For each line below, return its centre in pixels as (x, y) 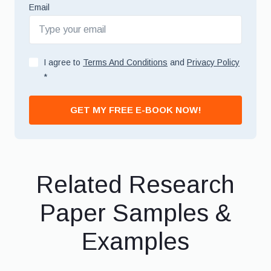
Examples (135, 241)
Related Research (135, 184)
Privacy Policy (213, 62)
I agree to (63, 62)
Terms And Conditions (125, 62)
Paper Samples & (135, 213)
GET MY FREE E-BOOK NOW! (135, 110)
